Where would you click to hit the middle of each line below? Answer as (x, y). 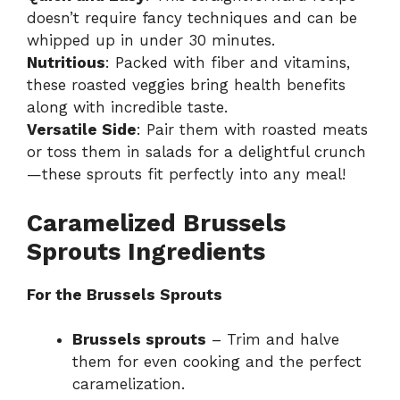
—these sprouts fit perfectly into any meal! (186, 175)
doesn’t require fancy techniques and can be (192, 18)
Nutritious (66, 63)
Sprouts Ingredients (146, 251)
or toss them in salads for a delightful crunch (196, 152)
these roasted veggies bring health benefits (186, 85)
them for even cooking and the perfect (217, 362)
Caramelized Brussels (156, 223)
